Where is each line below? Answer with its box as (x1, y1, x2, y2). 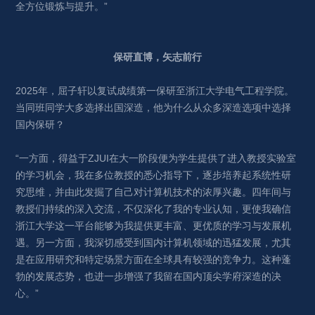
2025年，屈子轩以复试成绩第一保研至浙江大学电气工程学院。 (15, 84, 295, 96)
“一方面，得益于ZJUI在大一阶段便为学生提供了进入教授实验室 (15, 152, 297, 164)
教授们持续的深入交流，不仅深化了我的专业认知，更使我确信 (15, 202, 292, 214)
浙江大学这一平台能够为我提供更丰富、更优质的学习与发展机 (15, 219, 292, 231)
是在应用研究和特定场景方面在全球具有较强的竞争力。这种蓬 (15, 253, 292, 265)
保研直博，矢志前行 (113, 51, 202, 63)
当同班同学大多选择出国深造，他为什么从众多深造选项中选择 (15, 101, 292, 113)
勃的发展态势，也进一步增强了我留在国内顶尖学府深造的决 (15, 270, 282, 282)
